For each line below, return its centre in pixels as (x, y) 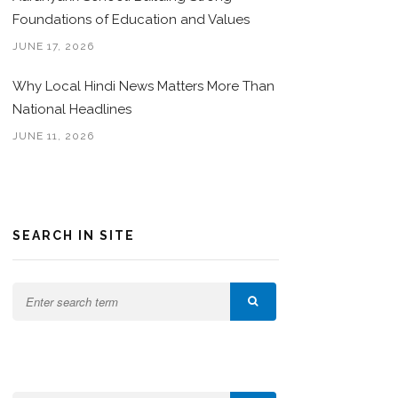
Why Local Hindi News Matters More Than (144, 87)
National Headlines (72, 110)
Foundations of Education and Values (131, 20)
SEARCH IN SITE (74, 236)
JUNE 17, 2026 (54, 47)
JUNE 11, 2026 (54, 136)
